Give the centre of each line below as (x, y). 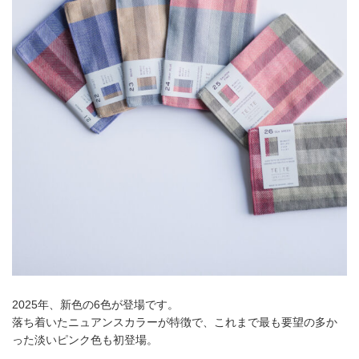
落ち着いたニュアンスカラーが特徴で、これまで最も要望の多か (175, 323)
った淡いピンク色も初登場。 (85, 340)
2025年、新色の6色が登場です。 (95, 305)
